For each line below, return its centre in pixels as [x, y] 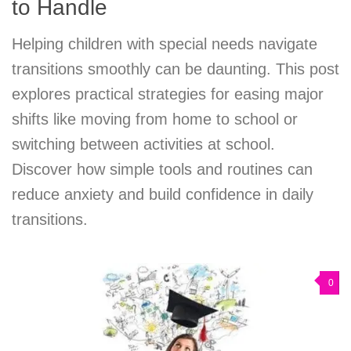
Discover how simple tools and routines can [162, 170]
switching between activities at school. [143, 145]
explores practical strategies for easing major [168, 94]
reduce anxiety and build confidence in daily [163, 195]
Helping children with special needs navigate [165, 44]
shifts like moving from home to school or [155, 119]
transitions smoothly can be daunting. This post [175, 69]
